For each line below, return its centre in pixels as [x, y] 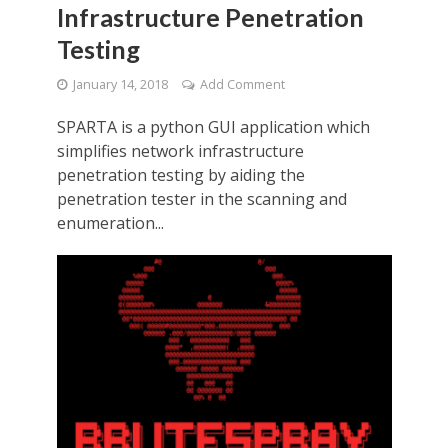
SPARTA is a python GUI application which [213, 126]
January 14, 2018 [120, 84]
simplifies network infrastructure [180, 150]
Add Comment [242, 84]
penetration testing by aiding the [180, 174]
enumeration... [110, 222]
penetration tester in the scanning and [201, 198]
